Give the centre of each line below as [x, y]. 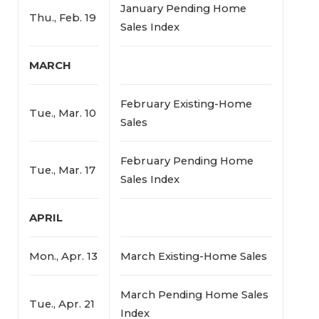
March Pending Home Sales [194, 294]
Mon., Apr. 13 [63, 256]
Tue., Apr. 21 [62, 304]
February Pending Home [187, 161]
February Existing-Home [186, 104]
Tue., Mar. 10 [62, 113]
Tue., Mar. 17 [62, 170]
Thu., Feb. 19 [62, 17]
